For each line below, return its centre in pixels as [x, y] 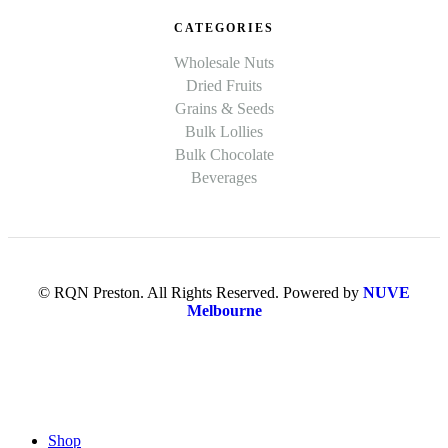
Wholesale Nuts [224, 63]
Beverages [224, 178]
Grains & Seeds [224, 109]
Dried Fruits [224, 86]
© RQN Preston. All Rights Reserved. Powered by [198, 293]
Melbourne [224, 311]
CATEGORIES [224, 28]
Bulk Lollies [224, 132]
